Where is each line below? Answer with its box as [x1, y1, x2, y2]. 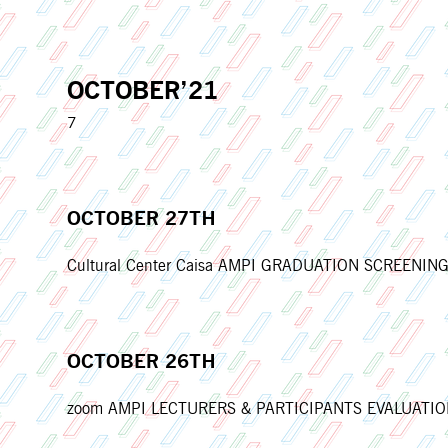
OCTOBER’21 [67, 76, 219, 106]
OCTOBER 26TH [67, 349, 217, 374]
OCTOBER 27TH [67, 206, 217, 231]
